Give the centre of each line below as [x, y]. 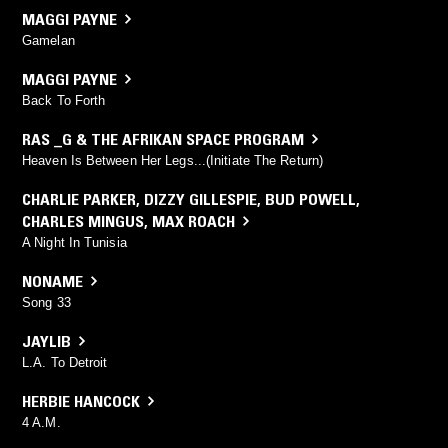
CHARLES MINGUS [83, 220]
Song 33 [46, 302]
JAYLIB [46, 340]
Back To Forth [64, 100]
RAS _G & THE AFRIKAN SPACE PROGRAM [163, 138]
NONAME [52, 280]
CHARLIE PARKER [79, 198]
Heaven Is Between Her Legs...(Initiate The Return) [172, 160]
